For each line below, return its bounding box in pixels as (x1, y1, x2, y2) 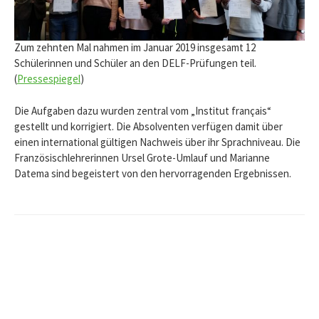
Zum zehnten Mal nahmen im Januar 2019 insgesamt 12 (14, 41, 256, 55)
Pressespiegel (17, 72, 80, 86)
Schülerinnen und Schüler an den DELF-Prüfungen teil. (14, 56, 256, 70)
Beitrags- (14, 258, 103, 288)
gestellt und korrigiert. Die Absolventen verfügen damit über (14, 119, 283, 133)
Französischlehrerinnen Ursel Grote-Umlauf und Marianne (14, 150, 270, 164)
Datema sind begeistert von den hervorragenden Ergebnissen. (14, 166, 291, 180)
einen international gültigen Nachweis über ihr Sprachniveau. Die (14, 135, 300, 149)
